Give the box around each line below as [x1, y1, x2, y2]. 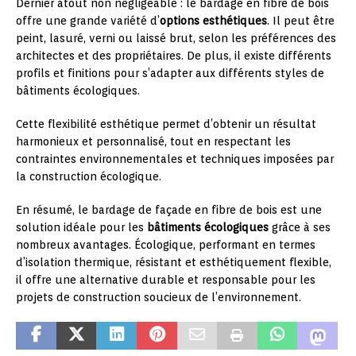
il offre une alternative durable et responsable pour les [16, 273, 315, 287]
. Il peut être [267, 14, 335, 28]
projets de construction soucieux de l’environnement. [16, 291, 301, 304]
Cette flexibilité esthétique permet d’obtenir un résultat [16, 118, 316, 131]
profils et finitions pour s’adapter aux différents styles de [16, 67, 324, 80]
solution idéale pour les [16, 221, 147, 234]
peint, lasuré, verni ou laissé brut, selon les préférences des [16, 32, 336, 45]
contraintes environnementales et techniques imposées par [16, 153, 334, 166]
